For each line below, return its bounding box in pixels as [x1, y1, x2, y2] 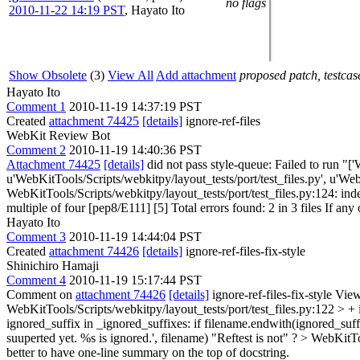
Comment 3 [6, 230, 66, 243]
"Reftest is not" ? [208, 331, 301, 345]
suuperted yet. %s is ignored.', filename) [6, 331, 208, 345]
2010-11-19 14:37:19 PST [69, 100, 202, 113]
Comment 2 [6, 143, 66, 157]
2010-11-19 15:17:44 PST [69, 273, 202, 287]
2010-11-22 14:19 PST [9, 3, 125, 17]
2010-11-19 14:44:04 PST [69, 230, 202, 243]
